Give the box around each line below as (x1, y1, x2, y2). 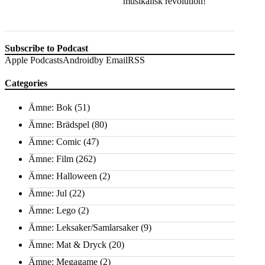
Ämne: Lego (28, 205, 76, 216)
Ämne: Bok (28, 102, 72, 113)
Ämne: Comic (28, 137, 81, 147)
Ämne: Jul (28, 188, 67, 199)
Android (63, 54, 94, 65)
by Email (94, 54, 128, 65)
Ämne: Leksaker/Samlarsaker (28, 222, 138, 233)
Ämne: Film (28, 154, 73, 164)
